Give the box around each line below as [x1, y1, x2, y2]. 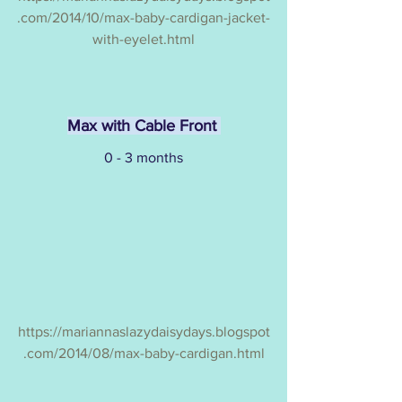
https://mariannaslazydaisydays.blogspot [17, 324, 270, 340]
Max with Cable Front [66, 116, 221, 135]
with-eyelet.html [92, 31, 195, 47]
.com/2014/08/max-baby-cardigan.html [22, 345, 265, 362]
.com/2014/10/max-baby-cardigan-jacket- [17, 9, 270, 25]
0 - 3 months [104, 149, 183, 165]
